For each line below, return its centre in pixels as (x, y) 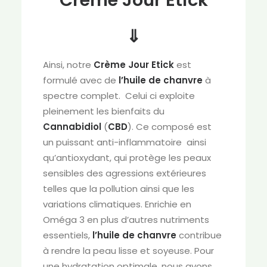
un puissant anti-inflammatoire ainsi (125, 142)
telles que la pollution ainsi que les (119, 189)
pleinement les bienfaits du (104, 111)
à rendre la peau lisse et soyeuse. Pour (128, 251)
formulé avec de (81, 80)
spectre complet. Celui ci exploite (119, 96)
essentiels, (68, 235)
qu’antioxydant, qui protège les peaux (127, 158)
